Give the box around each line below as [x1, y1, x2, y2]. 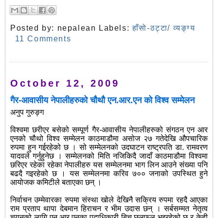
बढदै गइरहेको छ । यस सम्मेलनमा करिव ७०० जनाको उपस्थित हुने [10, 169, 208, 178]
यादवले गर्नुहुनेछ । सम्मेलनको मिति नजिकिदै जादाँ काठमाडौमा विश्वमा [10, 152, 208, 161]
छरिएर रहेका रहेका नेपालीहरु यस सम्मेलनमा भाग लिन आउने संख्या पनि [10, 161, 208, 169]
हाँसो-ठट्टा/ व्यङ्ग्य [132, 24, 196, 33]
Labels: [99, 24, 132, 33]
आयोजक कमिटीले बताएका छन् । [10, 178, 102, 187]
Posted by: [10, 24, 57, 33]
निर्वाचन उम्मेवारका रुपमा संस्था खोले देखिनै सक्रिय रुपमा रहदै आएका [10, 196, 208, 204]
